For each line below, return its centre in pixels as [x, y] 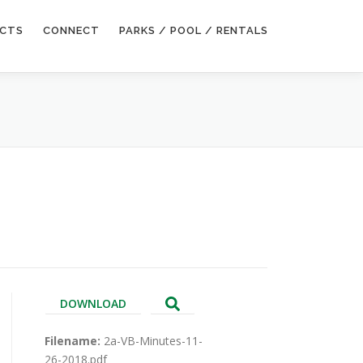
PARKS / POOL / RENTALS [194, 30]
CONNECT [71, 30]
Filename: [74, 340]
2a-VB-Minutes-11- [153, 340]
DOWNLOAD [93, 303]
